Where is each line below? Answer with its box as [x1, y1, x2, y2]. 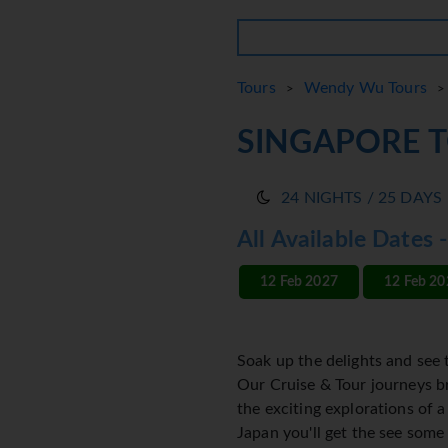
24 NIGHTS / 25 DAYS [281, 190, 443, 207]
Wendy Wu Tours [303, 80, 427, 97]
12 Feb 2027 [260, 275, 338, 290]
